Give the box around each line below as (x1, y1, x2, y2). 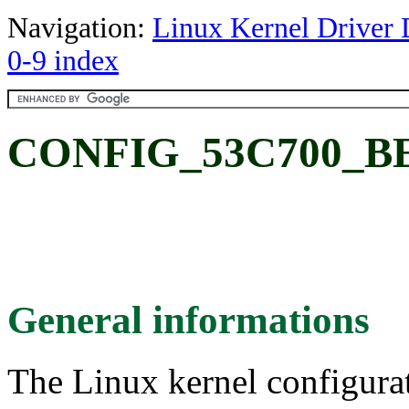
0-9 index (7, 45, 119, 77)
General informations (7, 298, 370, 341)
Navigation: (7, 12, 152, 44)
